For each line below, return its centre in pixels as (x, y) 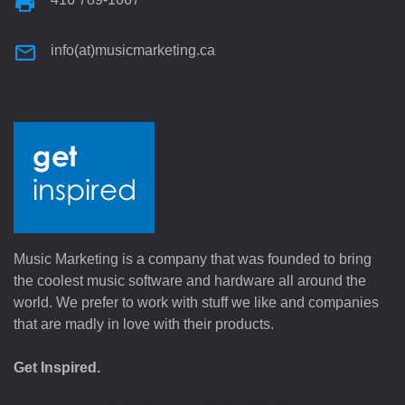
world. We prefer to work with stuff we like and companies (196, 303)
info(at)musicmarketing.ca (133, 51)
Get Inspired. (57, 368)
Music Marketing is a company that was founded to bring (193, 259)
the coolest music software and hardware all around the (190, 281)
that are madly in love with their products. (144, 325)
